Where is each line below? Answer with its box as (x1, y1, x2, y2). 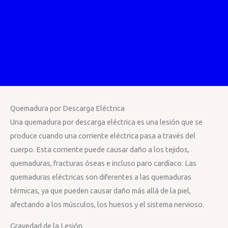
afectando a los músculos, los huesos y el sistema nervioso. (10, 200, 204, 209)
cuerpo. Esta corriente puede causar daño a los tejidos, (10, 145, 189, 154)
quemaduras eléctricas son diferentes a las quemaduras (10, 173, 191, 181)
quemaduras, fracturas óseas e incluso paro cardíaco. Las (10, 159, 196, 167)
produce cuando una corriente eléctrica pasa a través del (10, 131, 195, 140)
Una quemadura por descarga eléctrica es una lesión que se (10, 118, 203, 126)
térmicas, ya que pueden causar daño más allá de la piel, (10, 186, 191, 195)
